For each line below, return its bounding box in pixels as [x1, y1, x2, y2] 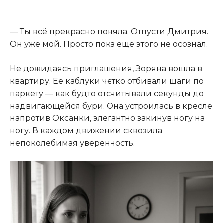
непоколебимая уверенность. [10, 138, 135, 148]
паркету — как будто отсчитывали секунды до [10, 88, 204, 98]
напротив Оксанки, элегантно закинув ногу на [10, 113, 205, 123]
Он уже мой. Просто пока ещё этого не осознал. [10, 39, 208, 49]
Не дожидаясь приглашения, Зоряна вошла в [10, 63, 202, 73]
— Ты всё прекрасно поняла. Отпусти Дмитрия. [10, 26, 208, 36]
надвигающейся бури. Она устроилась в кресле [10, 101, 212, 111]
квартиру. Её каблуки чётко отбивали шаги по [10, 76, 204, 86]
